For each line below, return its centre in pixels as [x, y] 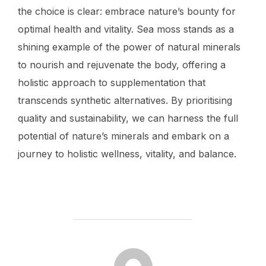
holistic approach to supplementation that [112, 83]
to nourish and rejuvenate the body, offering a [122, 65]
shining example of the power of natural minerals [129, 47]
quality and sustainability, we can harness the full [128, 118]
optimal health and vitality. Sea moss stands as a [126, 29]
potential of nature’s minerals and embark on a [123, 136]
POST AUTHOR [133, 255]
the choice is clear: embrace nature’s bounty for [127, 12]
